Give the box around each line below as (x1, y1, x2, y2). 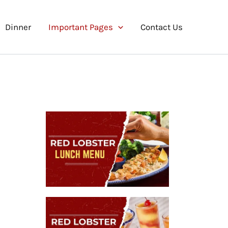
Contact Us (140, 22, 183, 32)
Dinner (5, 22, 31, 32)
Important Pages (48, 22, 113, 32)
